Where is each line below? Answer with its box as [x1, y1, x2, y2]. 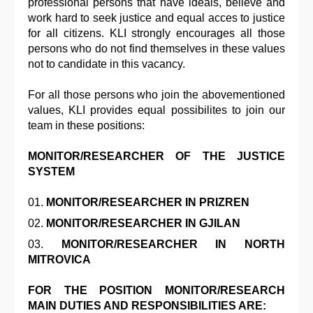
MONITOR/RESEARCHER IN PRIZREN [46, 196, 249, 209]
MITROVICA [28, 254, 91, 266]
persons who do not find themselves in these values [28, 43, 285, 55]
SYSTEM [28, 166, 75, 178]
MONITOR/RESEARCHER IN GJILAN [46, 217, 240, 230]
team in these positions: [28, 119, 145, 132]
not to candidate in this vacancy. [28, 58, 185, 71]
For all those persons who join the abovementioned [28, 89, 285, 101]
